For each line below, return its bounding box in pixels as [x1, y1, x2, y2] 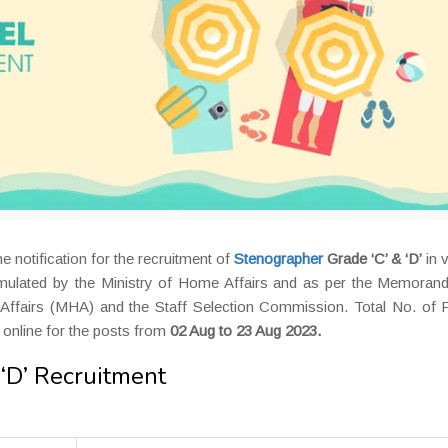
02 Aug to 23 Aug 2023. [170, 322, 321, 340]
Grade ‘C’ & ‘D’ [323, 250, 422, 268]
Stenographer [234, 250, 323, 268]
